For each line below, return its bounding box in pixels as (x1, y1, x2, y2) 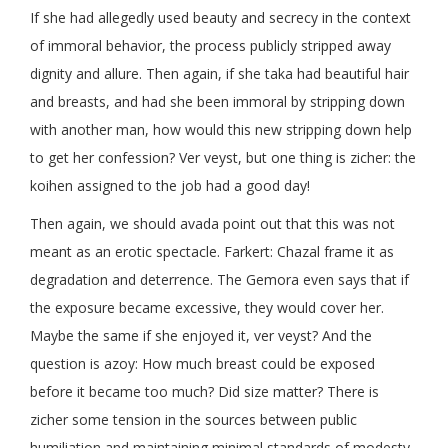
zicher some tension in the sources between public (30, 410, 357, 430)
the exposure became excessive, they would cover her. (30, 298, 384, 318)
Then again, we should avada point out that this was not (30, 214, 395, 234)
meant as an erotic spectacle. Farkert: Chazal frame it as (30, 242, 394, 262)
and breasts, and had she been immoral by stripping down (30, 92, 405, 112)
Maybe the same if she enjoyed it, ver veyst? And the (30, 326, 372, 346)
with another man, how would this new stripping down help (30, 120, 412, 140)
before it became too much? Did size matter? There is (30, 382, 379, 402)
